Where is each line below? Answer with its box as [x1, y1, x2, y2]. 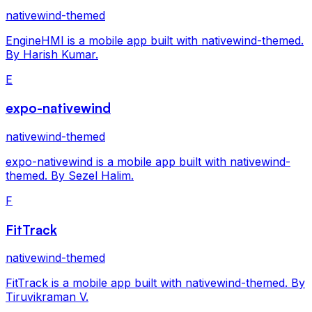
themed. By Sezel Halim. [6, 168, 134, 182]
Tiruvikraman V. [6, 290, 88, 304]
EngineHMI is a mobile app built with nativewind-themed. [6, 33, 304, 47]
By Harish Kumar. [6, 47, 98, 61]
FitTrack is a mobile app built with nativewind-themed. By [6, 276, 305, 290]
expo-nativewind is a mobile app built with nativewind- [6, 154, 290, 169]
